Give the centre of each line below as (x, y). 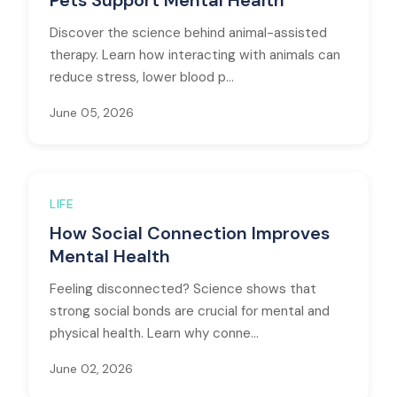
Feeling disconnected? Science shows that (183, 289)
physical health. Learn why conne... (154, 333)
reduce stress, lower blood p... (142, 77)
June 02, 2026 (91, 369)
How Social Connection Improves (190, 233)
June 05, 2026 (92, 113)
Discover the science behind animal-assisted (188, 33)
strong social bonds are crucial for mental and (190, 311)
